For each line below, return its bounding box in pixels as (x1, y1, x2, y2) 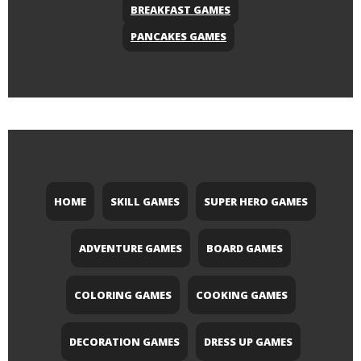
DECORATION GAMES (68, 334, 180, 350)
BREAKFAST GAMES (131, 2, 230, 18)
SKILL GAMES (110, 194, 180, 210)
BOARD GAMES (205, 241, 283, 256)
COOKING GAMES (195, 288, 288, 303)
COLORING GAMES (73, 288, 172, 303)
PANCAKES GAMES (131, 29, 226, 44)
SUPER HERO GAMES (203, 194, 308, 210)
